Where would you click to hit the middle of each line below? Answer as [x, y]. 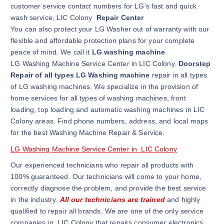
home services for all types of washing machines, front [98, 98]
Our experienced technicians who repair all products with [102, 165]
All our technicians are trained [111, 200]
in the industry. [34, 200]
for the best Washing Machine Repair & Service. [88, 133]
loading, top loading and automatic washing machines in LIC [108, 110]
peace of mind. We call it [51, 52]
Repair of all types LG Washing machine [80, 75]
